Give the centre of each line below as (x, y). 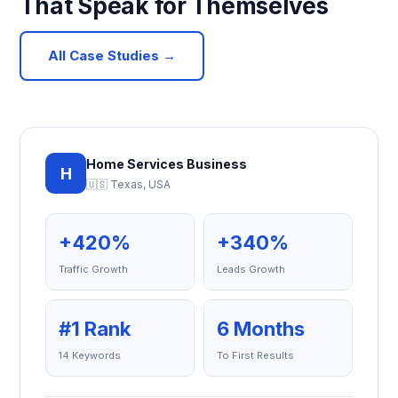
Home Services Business (167, 164)
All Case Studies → (112, 56)
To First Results (255, 355)
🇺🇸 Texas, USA (129, 184)
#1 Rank (95, 329)
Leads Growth (251, 269)
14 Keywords (90, 355)
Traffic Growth (94, 269)
